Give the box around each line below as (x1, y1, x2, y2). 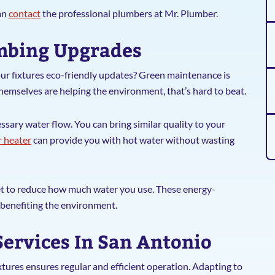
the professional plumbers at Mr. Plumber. (40, 7, 218, 19)
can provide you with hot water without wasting (31, 134, 234, 145)
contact (8, 7, 41, 19)
